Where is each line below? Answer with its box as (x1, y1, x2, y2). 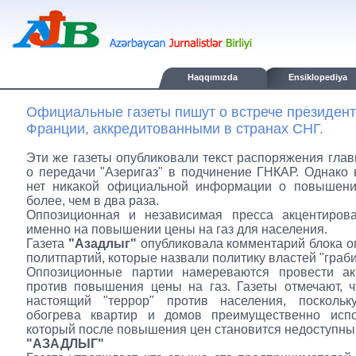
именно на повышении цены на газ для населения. (26, 222, 327, 236)
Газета (26, 237, 68, 250)
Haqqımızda (188, 72, 238, 82)
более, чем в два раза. (26, 194, 159, 207)
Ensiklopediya (288, 72, 347, 82)
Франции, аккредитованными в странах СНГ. (26, 121, 323, 137)
